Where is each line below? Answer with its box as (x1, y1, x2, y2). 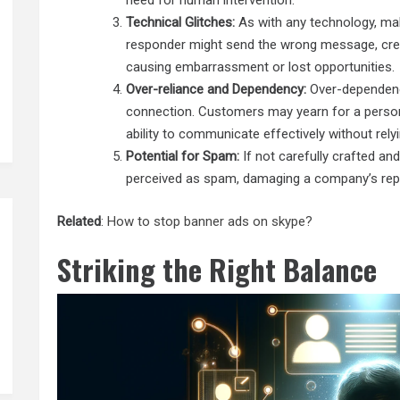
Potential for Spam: (126, 148, 240, 165)
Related (57, 212, 102, 229)
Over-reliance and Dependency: (126, 81, 307, 98)
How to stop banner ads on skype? (107, 212, 313, 229)
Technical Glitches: (126, 14, 236, 31)
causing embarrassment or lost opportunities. (126, 59, 396, 76)
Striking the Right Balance (57, 248, 378, 291)
